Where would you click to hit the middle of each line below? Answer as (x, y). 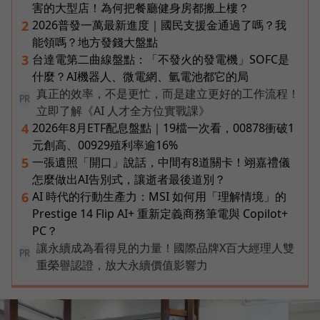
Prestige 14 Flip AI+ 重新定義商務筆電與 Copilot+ (160, 213)
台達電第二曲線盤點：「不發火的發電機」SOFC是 (161, 59)
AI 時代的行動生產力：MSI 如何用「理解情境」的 (159, 196)
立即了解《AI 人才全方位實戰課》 (123, 110)
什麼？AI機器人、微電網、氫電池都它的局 (140, 76)
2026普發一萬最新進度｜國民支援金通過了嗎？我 (159, 25)
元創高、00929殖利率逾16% (105, 145)
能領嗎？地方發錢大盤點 (95, 42)
